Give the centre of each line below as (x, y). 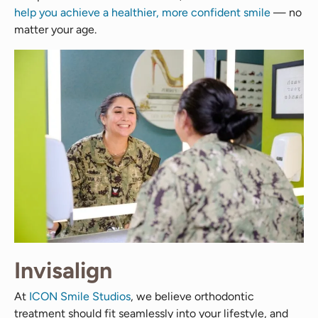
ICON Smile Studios (80, 296)
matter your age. (55, 29)
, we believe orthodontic (192, 296)
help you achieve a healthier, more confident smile (142, 12)
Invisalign (63, 270)
